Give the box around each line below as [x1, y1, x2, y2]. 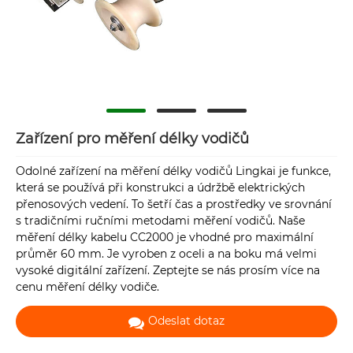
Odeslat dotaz [148, 314, 225, 329]
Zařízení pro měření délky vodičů [16, 130, 249, 147]
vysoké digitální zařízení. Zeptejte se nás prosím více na [16, 263, 320, 278]
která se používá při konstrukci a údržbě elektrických [16, 180, 305, 195]
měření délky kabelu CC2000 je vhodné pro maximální [16, 230, 314, 245]
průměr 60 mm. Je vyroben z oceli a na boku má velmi [16, 247, 317, 262]
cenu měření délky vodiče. [16, 280, 159, 295]
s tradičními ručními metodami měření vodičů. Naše [16, 214, 305, 229]
